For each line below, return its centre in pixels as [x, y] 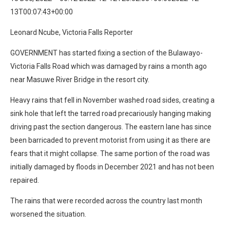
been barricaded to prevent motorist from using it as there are [110, 140]
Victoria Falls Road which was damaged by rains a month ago [109, 66]
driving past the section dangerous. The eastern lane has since [111, 127]
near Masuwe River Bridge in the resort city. [80, 79]
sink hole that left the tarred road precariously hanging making [111, 113]
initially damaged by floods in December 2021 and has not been [112, 167]
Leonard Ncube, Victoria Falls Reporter [72, 32]
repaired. [25, 180]
